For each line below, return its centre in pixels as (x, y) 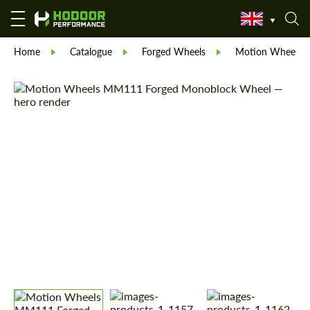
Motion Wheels (268, 51)
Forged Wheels (174, 51)
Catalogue (91, 51)
